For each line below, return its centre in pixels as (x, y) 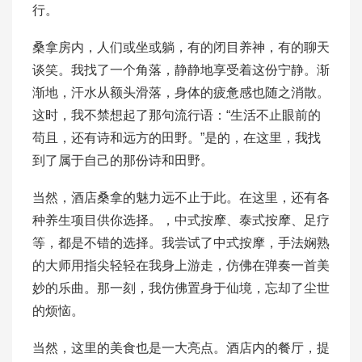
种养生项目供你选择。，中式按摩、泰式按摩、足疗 (181, 220)
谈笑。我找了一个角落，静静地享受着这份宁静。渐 (181, 70)
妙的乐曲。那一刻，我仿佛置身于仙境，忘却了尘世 (181, 288)
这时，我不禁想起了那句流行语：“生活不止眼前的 (177, 115)
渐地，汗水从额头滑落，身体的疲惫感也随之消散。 (181, 93)
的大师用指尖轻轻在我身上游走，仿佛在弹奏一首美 (181, 265)
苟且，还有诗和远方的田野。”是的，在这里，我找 (177, 138)
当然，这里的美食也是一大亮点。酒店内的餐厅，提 (181, 348)
